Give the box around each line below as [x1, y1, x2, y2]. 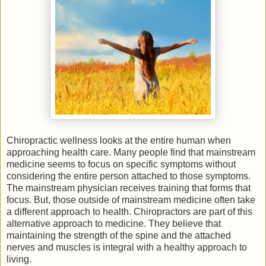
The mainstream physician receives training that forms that [7, 183, 251, 194]
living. [7, 254, 31, 265]
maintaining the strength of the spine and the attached [7, 230, 231, 241]
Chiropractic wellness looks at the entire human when [7, 135, 231, 146]
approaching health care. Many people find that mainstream [7, 147, 255, 158]
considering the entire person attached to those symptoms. [7, 171, 251, 182]
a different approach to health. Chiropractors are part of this [7, 207, 252, 217]
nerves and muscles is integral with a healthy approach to [7, 242, 247, 253]
